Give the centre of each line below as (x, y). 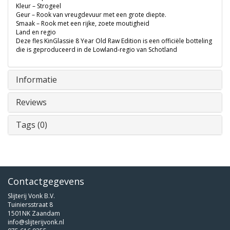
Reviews (31, 102)
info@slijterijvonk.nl (36, 222)
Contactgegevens (46, 181)
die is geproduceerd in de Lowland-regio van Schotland (97, 50)
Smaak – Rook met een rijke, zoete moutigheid (83, 24)
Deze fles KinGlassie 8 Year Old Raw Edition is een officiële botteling (114, 41)
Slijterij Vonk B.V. (31, 196)
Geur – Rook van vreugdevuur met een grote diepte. (91, 15)
